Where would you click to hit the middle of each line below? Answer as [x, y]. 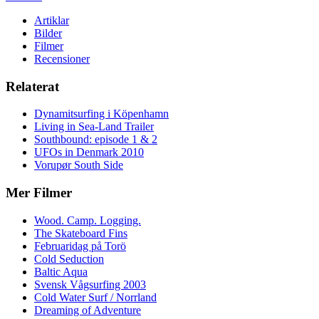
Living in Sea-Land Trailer [94, 127]
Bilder [48, 33]
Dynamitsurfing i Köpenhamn [101, 114]
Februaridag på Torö [80, 246]
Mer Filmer [39, 193]
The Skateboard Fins [81, 233]
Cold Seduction [69, 258]
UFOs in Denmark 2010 [89, 152]
